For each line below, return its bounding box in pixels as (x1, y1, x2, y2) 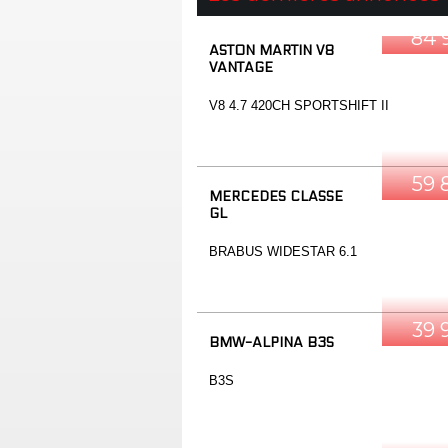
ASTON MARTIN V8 (209, 42, 334, 59)
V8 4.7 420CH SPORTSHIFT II (209, 98, 389, 113)
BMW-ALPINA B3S (209, 334, 334, 351)
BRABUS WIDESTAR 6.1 (209, 244, 357, 259)
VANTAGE (209, 59, 273, 76)
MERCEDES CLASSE (209, 188, 343, 205)
